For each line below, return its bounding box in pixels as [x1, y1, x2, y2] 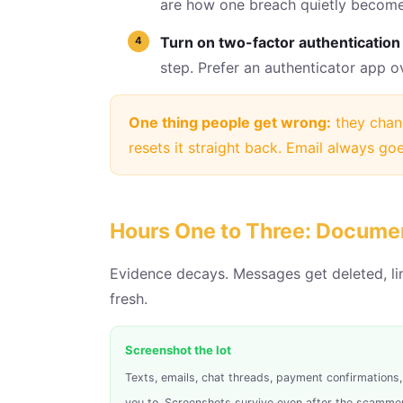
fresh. [110, 289, 148, 308]
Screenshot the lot [125, 342, 231, 357]
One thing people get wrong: [129, 112, 331, 131]
